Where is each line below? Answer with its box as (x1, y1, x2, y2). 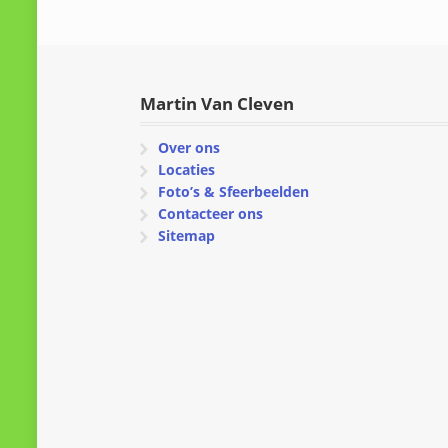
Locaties (157, 159, 215, 179)
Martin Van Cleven (140, 91, 295, 115)
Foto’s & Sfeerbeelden (157, 181, 309, 201)
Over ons (157, 137, 220, 157)
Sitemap (157, 225, 215, 245)
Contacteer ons (157, 203, 263, 223)
